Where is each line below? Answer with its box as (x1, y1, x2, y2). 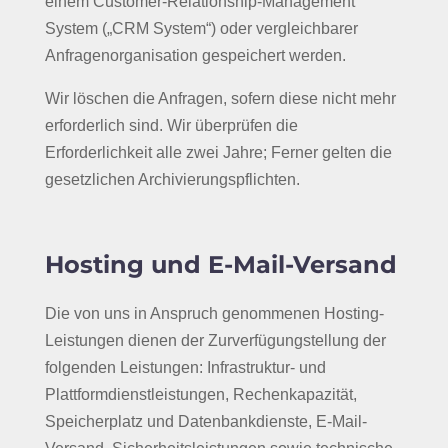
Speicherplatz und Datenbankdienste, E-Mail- (44, 413, 367, 430)
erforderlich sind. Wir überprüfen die (44, 117, 298, 134)
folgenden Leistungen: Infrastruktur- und (44, 359, 326, 376)
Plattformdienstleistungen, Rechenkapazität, (44, 386, 357, 403)
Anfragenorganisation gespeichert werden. (44, 47, 346, 64)
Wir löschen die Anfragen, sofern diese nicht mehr (44, 90, 396, 107)
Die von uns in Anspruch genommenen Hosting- (44, 305, 384, 322)
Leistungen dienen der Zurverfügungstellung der (44, 332, 386, 349)
